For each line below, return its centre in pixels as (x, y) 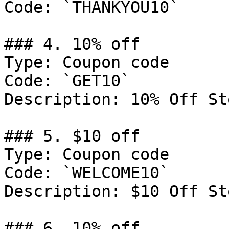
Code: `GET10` (67, 81)
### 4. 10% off (72, 44)
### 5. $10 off (72, 136)
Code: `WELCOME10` (87, 173)
